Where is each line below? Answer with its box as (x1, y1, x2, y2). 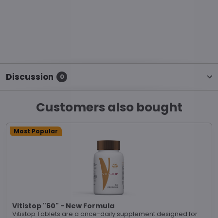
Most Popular (14, 127, 58, 135)
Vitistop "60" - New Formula (12, 201, 114, 211)
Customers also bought (36, 99, 182, 116)
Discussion (6, 71, 54, 83)
